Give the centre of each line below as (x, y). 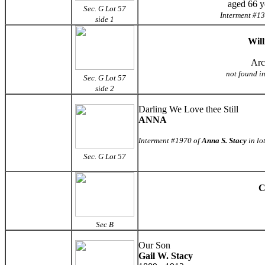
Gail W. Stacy (166, 256)
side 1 (105, 19)
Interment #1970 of (170, 140)
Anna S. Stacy (224, 140)
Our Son (154, 245)
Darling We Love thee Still (188, 109)
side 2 (105, 88)
